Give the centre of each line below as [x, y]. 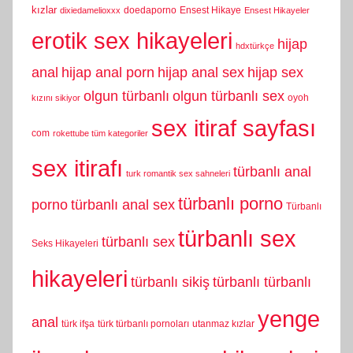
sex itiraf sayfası [234, 128]
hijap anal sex [201, 73]
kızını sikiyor [56, 98]
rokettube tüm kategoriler [100, 134]
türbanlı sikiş [170, 282]
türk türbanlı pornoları [143, 324]
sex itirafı [77, 169]
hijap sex [275, 73]
